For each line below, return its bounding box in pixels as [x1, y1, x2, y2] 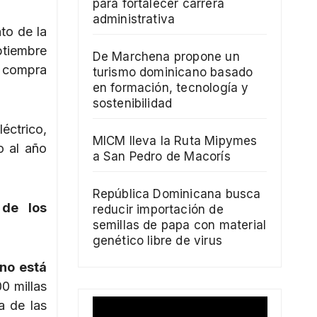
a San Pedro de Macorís [92, 149, 231, 164]
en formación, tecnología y [92, 81, 249, 96]
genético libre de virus [92, 234, 223, 248]
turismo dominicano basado [92, 65, 253, 80]
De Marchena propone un [92, 50, 240, 64]
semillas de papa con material [92, 218, 267, 233]
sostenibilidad [92, 96, 173, 111]
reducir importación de [92, 202, 224, 217]
